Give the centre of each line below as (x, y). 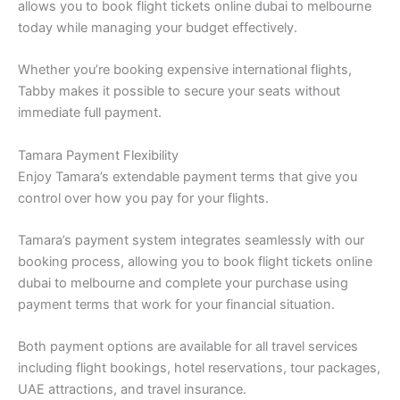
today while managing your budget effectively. (158, 27)
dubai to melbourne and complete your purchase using (183, 283)
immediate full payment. (90, 113)
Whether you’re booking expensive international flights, (185, 70)
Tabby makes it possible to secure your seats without (179, 92)
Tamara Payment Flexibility (98, 155)
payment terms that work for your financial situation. (176, 304)
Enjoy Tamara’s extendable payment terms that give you (187, 176)
